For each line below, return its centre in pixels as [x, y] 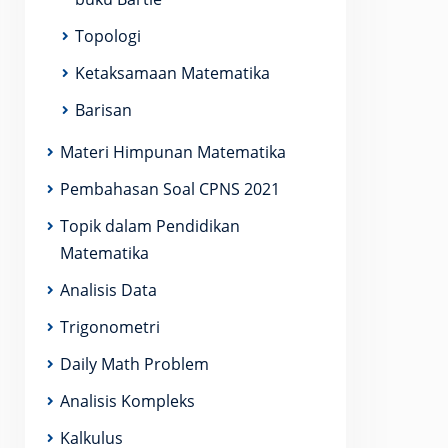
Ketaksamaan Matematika [172, 73]
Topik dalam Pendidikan [150, 226]
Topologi [108, 36]
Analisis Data [108, 290]
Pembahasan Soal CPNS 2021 [170, 189]
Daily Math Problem [134, 364]
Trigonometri [110, 327]
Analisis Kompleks [127, 401]
